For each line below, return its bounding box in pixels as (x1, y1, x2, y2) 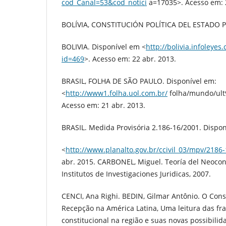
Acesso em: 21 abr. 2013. (62, 100, 145, 110)
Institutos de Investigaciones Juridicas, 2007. (62, 169, 211, 179)
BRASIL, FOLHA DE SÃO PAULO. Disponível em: (62, 76, 216, 86)
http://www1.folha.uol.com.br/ (66, 88, 167, 98)
